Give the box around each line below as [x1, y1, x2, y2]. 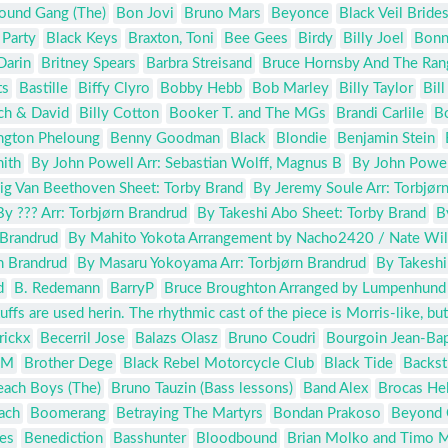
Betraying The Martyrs [116, 406, 263, 422]
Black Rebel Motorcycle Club [123, 356, 314, 372]
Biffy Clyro [78, 81, 150, 97]
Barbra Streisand [146, 56, 252, 72]
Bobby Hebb [160, 81, 242, 97]
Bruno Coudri [228, 331, 316, 347]
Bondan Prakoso [273, 406, 381, 422]
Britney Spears [41, 56, 136, 72]
